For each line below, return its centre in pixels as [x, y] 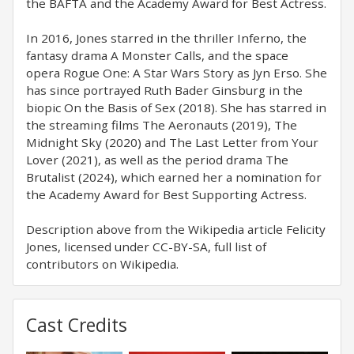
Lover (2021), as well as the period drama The [157, 160]
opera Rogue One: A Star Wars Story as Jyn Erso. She [177, 73]
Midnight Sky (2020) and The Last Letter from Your [172, 142]
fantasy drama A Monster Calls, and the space [157, 55]
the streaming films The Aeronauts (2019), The [162, 125]
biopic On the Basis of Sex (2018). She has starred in [176, 107]
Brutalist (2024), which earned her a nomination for [174, 177]
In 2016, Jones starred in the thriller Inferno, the [166, 38]
